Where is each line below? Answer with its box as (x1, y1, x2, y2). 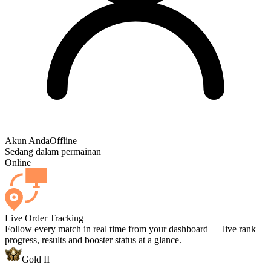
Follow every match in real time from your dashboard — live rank (5, 224, 256, 235)
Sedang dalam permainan (5, 146, 101, 157)
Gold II (22, 254, 50, 265)
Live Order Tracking (5, 213, 83, 224)
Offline (50, 135, 77, 146)
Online (5, 157, 31, 168)
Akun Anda (5, 135, 50, 146)
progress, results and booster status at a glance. (5, 235, 181, 246)
